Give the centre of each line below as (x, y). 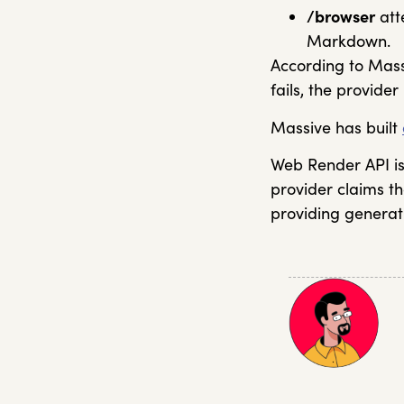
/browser (341, 17)
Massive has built (336, 127)
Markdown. (351, 41)
